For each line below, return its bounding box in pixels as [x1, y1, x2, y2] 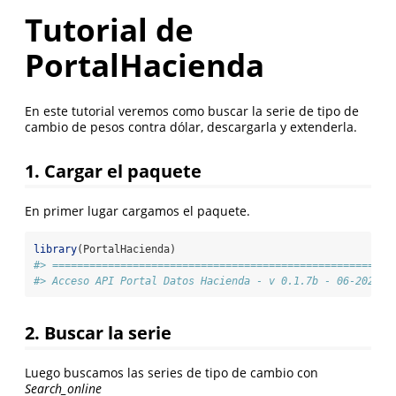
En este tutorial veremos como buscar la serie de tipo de [25, 103, 359, 120]
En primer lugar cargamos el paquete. [25, 202, 250, 220]
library [34, 243, 77, 256]
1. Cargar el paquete [25, 158, 202, 184]
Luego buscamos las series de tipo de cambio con [25, 363, 318, 381]
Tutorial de [25, 9, 194, 50]
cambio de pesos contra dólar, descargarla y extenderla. [25, 118, 357, 136]
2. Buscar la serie [25, 319, 171, 345]
